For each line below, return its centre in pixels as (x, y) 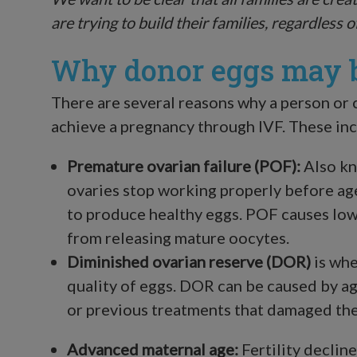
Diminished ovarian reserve (165, 261)
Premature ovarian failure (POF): (185, 165)
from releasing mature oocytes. (178, 237)
